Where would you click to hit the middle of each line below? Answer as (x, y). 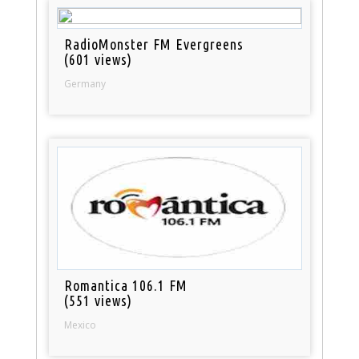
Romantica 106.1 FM (126, 285)
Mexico (81, 325)
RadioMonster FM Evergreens (154, 44)
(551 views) (99, 300)
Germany (85, 83)
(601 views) (99, 59)
